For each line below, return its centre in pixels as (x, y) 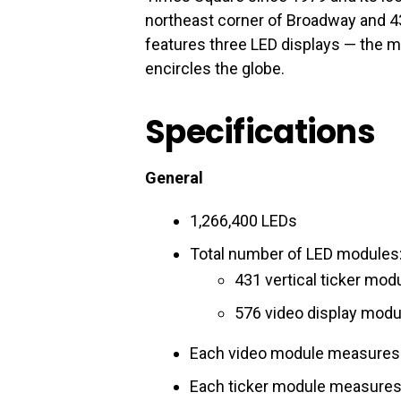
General (174, 178)
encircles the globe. (215, 68)
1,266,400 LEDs (243, 221)
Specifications (260, 132)
